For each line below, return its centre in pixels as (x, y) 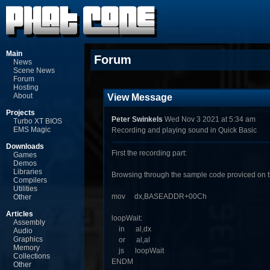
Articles (20, 214)
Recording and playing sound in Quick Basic (184, 130)
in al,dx (131, 229)
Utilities (25, 189)
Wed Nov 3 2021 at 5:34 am (209, 119)
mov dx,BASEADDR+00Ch (159, 196)
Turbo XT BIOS (38, 121)
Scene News (34, 71)
